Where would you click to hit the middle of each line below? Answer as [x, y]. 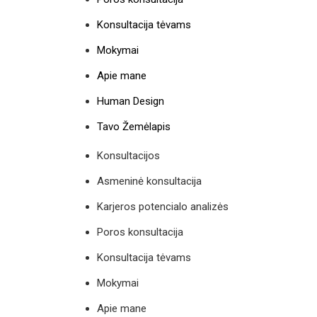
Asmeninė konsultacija [149, 181]
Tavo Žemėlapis [134, 126]
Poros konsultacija [140, 232]
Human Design [131, 101]
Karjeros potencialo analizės [163, 206]
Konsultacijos [128, 155]
